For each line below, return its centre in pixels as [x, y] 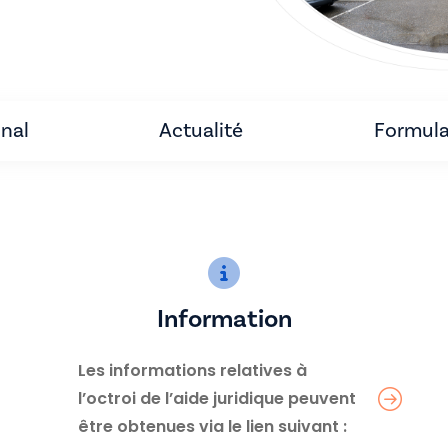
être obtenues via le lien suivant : [212, 426]
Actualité [201, 130]
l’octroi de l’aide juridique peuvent [217, 398]
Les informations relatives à [192, 370]
